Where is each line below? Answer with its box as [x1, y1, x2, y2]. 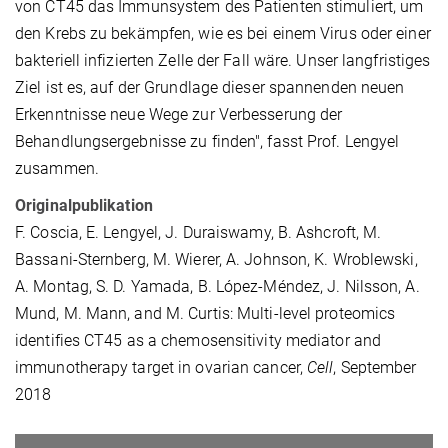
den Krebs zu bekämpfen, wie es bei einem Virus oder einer [15, 23, 431, 43]
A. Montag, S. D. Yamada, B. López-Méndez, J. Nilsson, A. [15, 276, 420, 296]
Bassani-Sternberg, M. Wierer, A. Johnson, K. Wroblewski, [15, 249, 418, 269]
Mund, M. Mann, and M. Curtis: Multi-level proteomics [15, 303, 396, 323]
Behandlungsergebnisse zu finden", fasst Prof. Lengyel [15, 131, 400, 151]
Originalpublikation [15, 195, 153, 215]
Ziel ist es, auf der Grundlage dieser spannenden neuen [15, 77, 405, 97]
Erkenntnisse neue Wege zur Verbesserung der [15, 104, 343, 124]
